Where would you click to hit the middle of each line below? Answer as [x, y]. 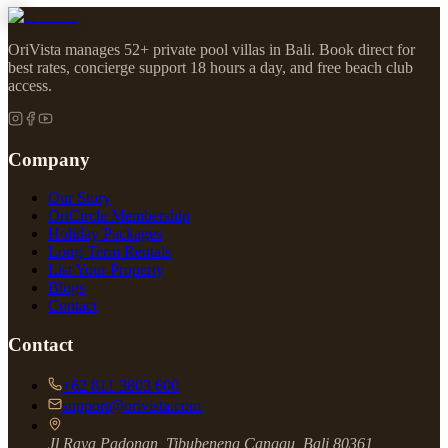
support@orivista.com [131, 405]
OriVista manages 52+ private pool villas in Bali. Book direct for [211, 49]
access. [30, 85]
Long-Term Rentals [109, 252]
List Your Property [106, 270]
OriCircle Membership [119, 216]
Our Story [79, 198]
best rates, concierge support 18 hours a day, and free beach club [210, 67]
